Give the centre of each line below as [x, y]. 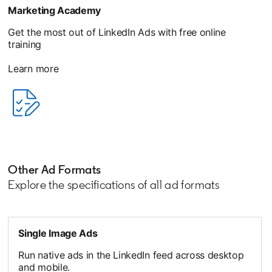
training [25, 45]
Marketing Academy [54, 11]
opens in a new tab [50, 127]
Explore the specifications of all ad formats [114, 185]
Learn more [33, 69]
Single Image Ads [58, 233]
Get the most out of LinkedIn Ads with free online [117, 32]
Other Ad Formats [55, 170]
